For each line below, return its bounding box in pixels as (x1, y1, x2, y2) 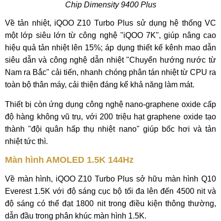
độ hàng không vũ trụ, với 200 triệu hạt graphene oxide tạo (5, 112, 216, 121)
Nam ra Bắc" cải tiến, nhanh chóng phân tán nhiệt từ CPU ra (5, 68, 216, 76)
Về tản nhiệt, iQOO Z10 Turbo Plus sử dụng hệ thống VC (5, 19, 216, 27)
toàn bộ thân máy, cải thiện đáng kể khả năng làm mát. (5, 80, 194, 89)
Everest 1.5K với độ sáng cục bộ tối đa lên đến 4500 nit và (5, 187, 216, 195)
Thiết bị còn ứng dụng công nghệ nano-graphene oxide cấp (5, 100, 216, 109)
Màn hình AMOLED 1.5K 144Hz (5, 155, 134, 165)
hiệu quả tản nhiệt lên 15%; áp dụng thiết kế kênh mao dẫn (5, 43, 216, 52)
